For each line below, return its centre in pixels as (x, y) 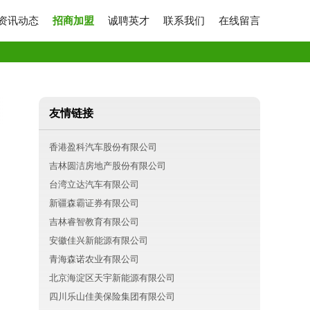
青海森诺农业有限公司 (94, 259)
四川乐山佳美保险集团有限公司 (112, 297)
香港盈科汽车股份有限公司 (103, 147)
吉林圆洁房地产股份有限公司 (108, 166)
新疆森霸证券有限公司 (94, 203)
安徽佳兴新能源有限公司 (99, 240)
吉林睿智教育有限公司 (94, 222)
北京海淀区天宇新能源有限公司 (112, 278)
